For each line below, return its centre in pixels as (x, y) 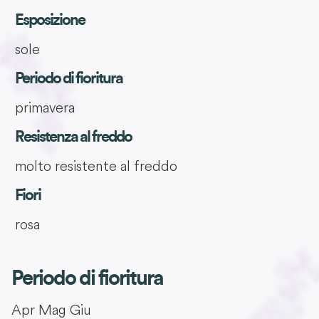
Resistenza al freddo (73, 136)
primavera (45, 107)
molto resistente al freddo (96, 165)
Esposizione (49, 20)
